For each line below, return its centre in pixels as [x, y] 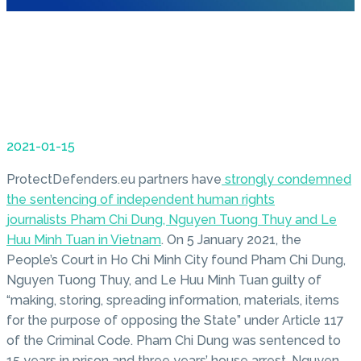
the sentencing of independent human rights [141, 200]
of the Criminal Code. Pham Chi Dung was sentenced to [174, 341]
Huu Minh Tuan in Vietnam [84, 240]
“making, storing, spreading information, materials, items [173, 301]
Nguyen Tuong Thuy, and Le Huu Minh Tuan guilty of [164, 280]
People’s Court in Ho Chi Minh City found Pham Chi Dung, [176, 260]
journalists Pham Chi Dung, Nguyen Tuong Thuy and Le [172, 220]
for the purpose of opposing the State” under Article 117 [175, 321]
